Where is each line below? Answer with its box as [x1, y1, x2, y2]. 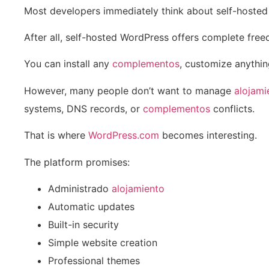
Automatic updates [48, 201, 134, 213]
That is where [24, 129, 88, 142]
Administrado [48, 183, 112, 195]
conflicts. [210, 102, 255, 115]
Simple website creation [48, 237, 157, 249]
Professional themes [48, 255, 140, 267]
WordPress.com [88, 129, 159, 142]
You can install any [24, 58, 112, 70]
